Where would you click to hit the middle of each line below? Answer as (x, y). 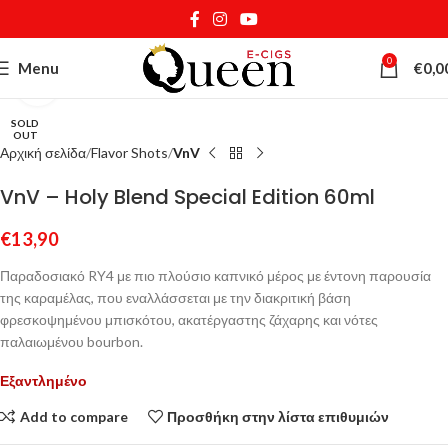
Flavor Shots (129, 152)
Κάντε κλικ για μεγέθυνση (135, 83)
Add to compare (73, 416)
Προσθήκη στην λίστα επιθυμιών (278, 416)
